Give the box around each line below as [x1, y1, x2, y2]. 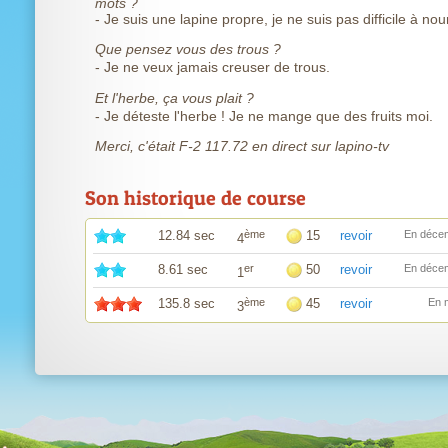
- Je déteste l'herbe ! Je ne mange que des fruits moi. [95, 108, 433, 124]
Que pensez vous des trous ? [95, 41, 281, 57]
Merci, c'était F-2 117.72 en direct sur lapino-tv [95, 138, 389, 154]
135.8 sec [158, 296, 215, 311]
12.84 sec [158, 228, 215, 243]
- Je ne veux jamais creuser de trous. [95, 59, 330, 75]
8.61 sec [158, 262, 208, 277]
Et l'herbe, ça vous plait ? [95, 90, 254, 106]
